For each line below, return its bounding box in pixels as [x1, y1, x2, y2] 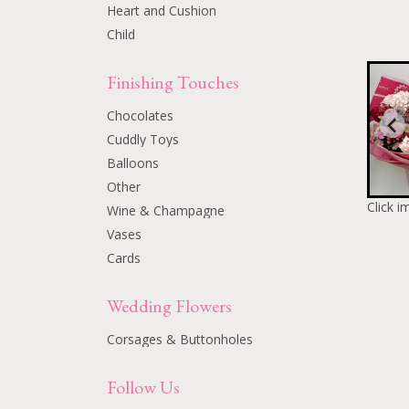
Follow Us [107, 375, 180, 399]
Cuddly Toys [107, 131, 179, 148]
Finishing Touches [107, 70, 239, 94]
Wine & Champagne [107, 202, 225, 219]
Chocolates [107, 107, 173, 124]
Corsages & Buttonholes [107, 330, 253, 348]
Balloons [107, 154, 159, 172]
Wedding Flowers [107, 294, 232, 318]
